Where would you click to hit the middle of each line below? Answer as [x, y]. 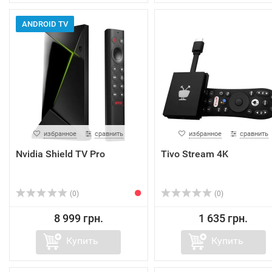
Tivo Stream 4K [194, 154]
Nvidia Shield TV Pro [60, 154]
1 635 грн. [223, 218]
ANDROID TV [45, 24]
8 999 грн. [78, 218]
